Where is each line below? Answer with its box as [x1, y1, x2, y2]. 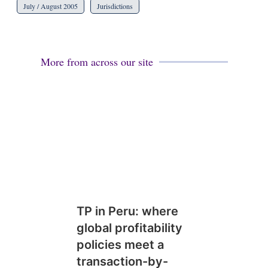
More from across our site [40, 54, 153, 69]
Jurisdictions [96, 1, 133, 11]
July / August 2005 [23, 1, 78, 11]
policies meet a [76, 237, 164, 252]
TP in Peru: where [76, 204, 178, 218]
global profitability [76, 221, 182, 235]
